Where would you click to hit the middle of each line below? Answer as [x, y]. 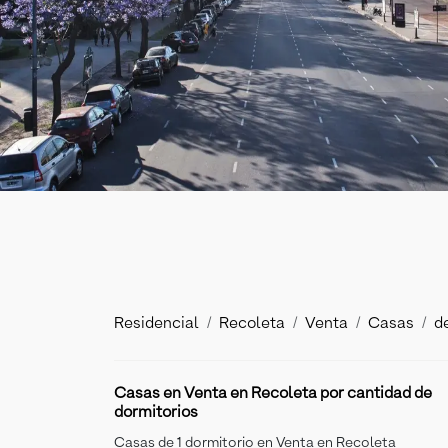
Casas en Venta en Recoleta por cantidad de [273, 394]
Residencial [156, 324]
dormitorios [156, 413]
